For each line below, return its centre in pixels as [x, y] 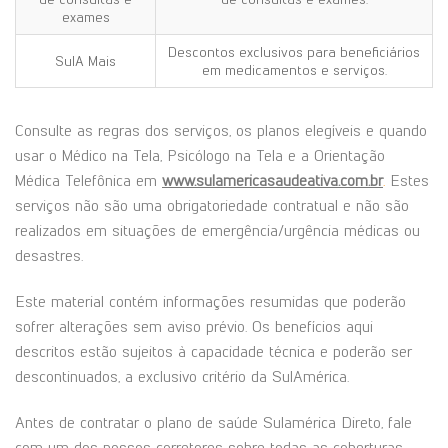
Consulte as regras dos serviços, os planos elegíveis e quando [221, 131]
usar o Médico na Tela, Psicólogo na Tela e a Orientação [200, 156]
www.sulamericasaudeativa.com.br [272, 181]
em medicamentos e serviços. [294, 70]
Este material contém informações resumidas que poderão [210, 302]
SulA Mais [85, 61]
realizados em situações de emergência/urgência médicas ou [217, 231]
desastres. [49, 256]
